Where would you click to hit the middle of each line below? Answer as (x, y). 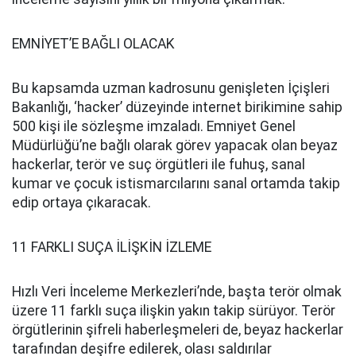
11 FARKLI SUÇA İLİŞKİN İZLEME (112, 247)
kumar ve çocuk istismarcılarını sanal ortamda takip (176, 184)
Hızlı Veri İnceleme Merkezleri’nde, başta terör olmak (177, 292)
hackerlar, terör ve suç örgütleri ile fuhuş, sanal (159, 164)
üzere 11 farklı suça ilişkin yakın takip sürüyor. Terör (174, 311)
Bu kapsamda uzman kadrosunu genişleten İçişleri (171, 88)
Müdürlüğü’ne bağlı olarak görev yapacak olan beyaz (175, 145)
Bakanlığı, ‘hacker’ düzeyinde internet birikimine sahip (177, 107)
